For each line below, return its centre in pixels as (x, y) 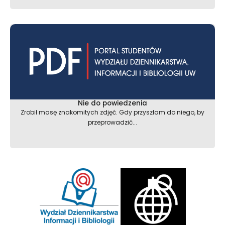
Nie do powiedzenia (113, 103)
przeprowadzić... (113, 123)
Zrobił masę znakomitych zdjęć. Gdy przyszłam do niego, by (113, 113)
